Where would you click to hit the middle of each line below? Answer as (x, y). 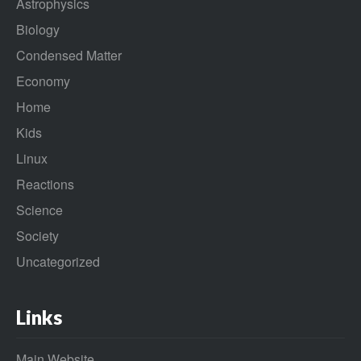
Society (37, 235)
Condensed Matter (69, 55)
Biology (38, 29)
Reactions (45, 184)
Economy (43, 81)
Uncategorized (58, 261)
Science (39, 210)
